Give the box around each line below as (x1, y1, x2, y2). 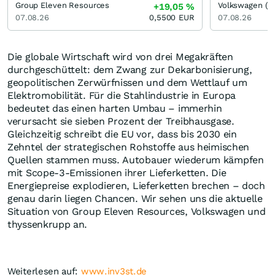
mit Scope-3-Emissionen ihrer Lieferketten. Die (7, 167, 227, 179)
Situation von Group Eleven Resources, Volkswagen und (7, 206, 266, 218)
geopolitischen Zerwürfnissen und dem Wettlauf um (7, 77, 247, 89)
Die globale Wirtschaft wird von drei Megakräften (7, 51, 233, 63)
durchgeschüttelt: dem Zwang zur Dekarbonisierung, (7, 64, 252, 76)
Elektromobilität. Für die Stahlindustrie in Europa (7, 90, 236, 102)
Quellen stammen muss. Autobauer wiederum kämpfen (7, 154, 264, 166)
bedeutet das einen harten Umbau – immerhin (7, 103, 222, 115)
